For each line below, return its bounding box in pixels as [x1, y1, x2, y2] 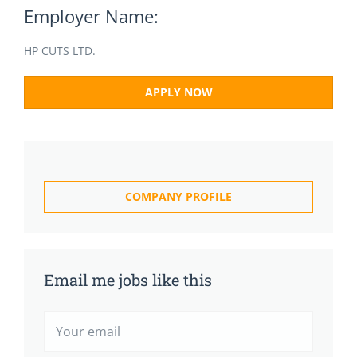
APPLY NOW [144, 84, 213, 100]
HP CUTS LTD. [24, 43, 96, 58]
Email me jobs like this [44, 269, 212, 290]
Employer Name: [24, 4, 159, 28]
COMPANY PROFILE [125, 189, 232, 204]
